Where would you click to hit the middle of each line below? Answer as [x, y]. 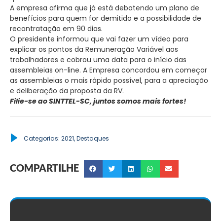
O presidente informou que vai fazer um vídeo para [99, 39]
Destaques [93, 138]
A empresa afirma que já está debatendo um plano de [105, 8]
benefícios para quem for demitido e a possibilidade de [106, 18]
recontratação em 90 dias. [56, 29]
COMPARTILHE [44, 167]
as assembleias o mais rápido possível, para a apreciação [109, 81]
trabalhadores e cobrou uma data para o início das [98, 60]
